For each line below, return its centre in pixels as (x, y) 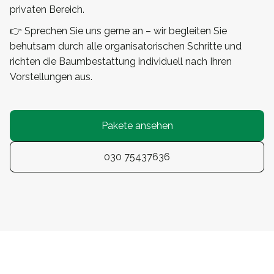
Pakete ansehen (137, 126)
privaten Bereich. (47, 10)
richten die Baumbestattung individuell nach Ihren (121, 62)
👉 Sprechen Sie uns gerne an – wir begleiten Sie (118, 31)
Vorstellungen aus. (51, 77)
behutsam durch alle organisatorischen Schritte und (126, 46)
